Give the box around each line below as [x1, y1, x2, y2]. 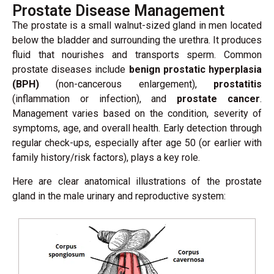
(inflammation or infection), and [12, 93, 177, 105]
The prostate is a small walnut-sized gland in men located [12, 20, 262, 32]
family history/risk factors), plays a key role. [12, 152, 200, 164]
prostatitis [213, 78, 262, 91]
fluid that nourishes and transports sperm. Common [12, 49, 262, 61]
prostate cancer [177, 93, 261, 105]
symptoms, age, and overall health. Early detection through [12, 122, 262, 135]
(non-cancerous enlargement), [39, 78, 213, 91]
